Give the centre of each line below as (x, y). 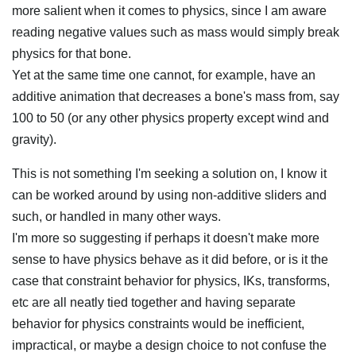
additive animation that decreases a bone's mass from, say (176, 97)
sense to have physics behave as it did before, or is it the (170, 259)
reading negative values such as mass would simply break (176, 32)
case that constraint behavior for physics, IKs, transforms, (171, 281)
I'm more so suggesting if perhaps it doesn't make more (166, 238)
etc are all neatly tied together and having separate (154, 302)
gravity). (34, 139)
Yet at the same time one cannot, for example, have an (164, 75)
